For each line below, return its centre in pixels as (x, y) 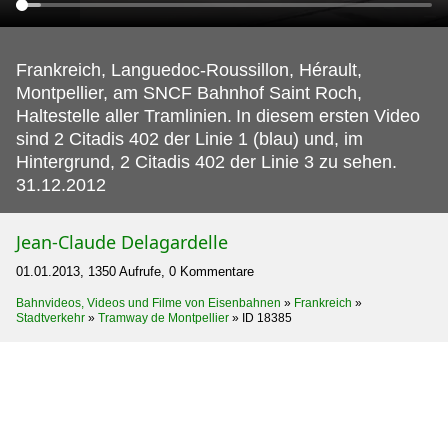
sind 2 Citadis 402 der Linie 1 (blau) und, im (189, 139)
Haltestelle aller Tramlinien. (124, 116)
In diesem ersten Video (328, 116)
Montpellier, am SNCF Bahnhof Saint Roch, (189, 93)
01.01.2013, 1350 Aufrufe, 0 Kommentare (135, 271)
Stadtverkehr (50, 318)
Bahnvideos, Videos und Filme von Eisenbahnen (148, 303)
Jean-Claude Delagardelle (122, 242)
